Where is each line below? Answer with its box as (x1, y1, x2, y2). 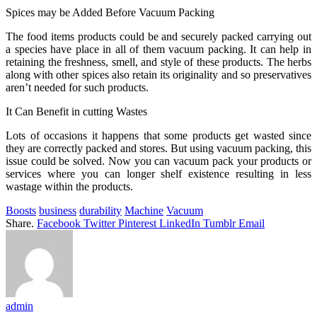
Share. (6, 217, 34, 229)
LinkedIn (159, 217, 200, 229)
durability (79, 204, 122, 217)
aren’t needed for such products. (6, 81, 149, 93)
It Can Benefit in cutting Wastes (6, 105, 147, 117)
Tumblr (203, 217, 236, 229)
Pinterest (118, 217, 156, 229)
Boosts (6, 204, 36, 217)
